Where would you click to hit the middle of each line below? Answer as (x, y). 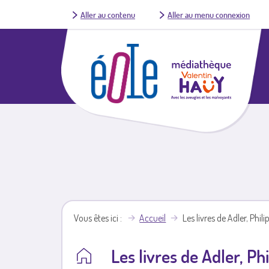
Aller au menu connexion (209, 14)
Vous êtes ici (96, 218)
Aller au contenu (107, 14)
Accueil (153, 218)
